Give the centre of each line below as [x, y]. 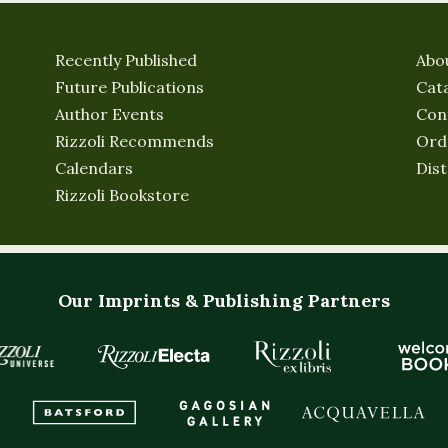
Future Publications [129, 87]
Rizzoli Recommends [134, 141]
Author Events [109, 114]
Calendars [94, 168]
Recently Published [126, 60]
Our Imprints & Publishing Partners [224, 301]
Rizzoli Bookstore [122, 195]
